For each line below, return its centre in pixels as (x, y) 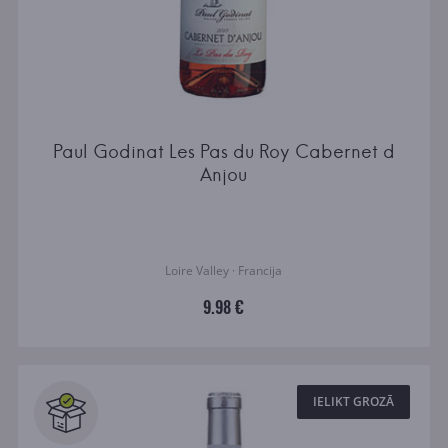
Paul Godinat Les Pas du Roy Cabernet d (223, 152)
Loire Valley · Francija (224, 271)
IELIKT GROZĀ (354, 402)
